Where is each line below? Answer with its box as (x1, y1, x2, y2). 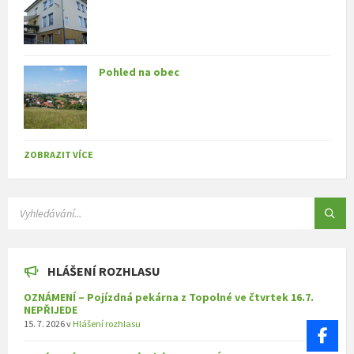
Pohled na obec (99, 65, 179, 80)
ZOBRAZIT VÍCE (24, 149, 93, 161)
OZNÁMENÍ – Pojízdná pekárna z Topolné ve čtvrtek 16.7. (24, 290, 314, 305)
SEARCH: (7, 197, 44, 209)
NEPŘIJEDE (24, 303, 77, 318)
